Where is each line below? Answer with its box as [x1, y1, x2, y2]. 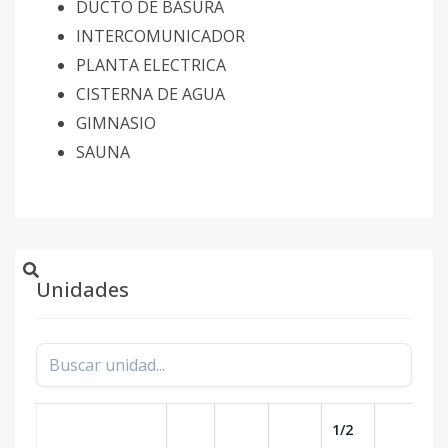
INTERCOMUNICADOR [76, 25, 245, 47]
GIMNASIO [76, 112, 156, 134]
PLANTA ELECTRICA [76, 54, 226, 76]
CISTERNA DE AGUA [76, 83, 229, 105]
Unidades [36, 276, 129, 303]
